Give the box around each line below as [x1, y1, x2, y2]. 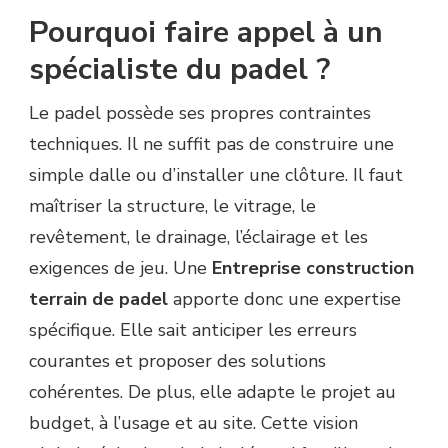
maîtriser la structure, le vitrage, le [29, 194, 316, 219]
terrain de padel [29, 287, 168, 312]
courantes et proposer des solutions [29, 349, 326, 374]
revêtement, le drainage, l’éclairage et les [29, 225, 368, 250]
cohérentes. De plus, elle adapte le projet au [29, 380, 396, 405]
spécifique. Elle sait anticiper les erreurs [29, 318, 357, 343]
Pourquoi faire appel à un [29, 12, 383, 54]
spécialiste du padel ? [29, 49, 330, 91]
